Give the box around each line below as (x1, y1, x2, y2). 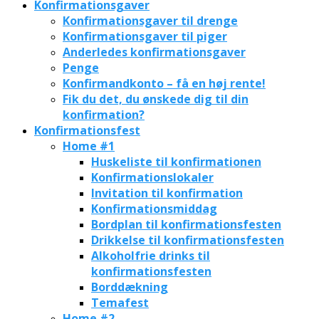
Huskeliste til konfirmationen (91, 153, 261, 169)
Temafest (91, 294, 149, 310)
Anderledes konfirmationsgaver (63, 43, 246, 60)
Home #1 (63, 137, 115, 154)
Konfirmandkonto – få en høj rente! (63, 75, 266, 91)
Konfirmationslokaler (91, 169, 214, 185)
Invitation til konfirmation (91, 184, 243, 201)
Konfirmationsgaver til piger (63, 28, 227, 44)
